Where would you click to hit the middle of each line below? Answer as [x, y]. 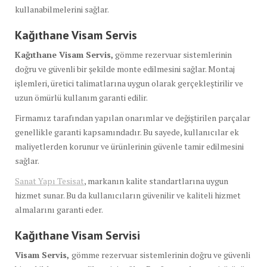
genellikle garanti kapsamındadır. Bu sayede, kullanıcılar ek [127, 132]
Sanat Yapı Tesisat [49, 181]
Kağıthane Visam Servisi [77, 235]
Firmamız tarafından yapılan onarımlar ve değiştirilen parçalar [133, 117]
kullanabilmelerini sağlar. [62, 9]
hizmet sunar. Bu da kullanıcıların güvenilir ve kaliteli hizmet [128, 195]
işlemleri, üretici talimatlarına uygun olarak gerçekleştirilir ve [129, 83]
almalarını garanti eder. [59, 209]
